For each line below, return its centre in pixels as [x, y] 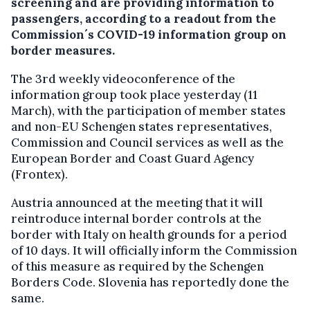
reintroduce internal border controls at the [136, 219]
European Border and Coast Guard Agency [133, 159]
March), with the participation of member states [148, 111]
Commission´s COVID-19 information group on [149, 35]
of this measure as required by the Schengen [137, 267]
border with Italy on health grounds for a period [149, 235]
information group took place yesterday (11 [134, 95]
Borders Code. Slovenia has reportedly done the [150, 283]
